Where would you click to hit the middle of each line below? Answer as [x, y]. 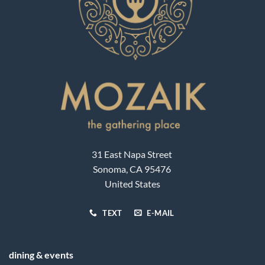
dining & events [41, 255]
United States [132, 183]
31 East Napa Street [132, 154]
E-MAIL [161, 213]
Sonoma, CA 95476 [132, 169]
